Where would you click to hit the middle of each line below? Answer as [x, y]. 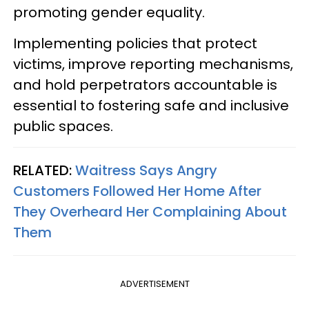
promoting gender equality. [109, 12]
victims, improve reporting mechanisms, [153, 64]
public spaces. [63, 126]
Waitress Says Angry [146, 170]
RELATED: [44, 170]
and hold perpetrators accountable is [145, 84]
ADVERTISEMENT [154, 283]
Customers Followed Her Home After [137, 191]
